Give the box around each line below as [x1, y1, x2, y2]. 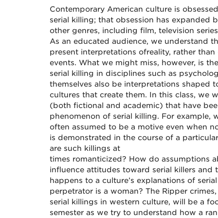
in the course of [114, 133, 173, 142]
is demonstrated [50, 133, 114, 142]
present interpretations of [50, 48, 146, 56]
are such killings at [50, 144, 123, 153]
